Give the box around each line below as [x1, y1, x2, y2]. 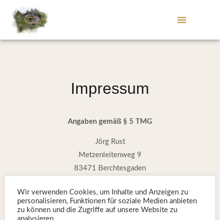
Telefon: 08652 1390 [75, 205, 145, 213]
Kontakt [97, 185, 123, 192]
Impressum [71, 80, 149, 97]
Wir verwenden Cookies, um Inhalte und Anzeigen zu [17, 188, 188, 196]
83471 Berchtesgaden [74, 165, 146, 172]
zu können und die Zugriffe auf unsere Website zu [17, 206, 177, 214]
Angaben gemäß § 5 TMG [68, 117, 152, 125]
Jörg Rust [95, 138, 125, 146]
